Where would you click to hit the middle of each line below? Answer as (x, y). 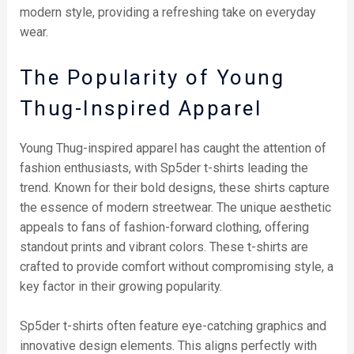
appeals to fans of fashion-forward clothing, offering (164, 227)
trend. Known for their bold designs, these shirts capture (174, 187)
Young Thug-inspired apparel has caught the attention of (173, 148)
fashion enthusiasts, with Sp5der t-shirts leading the (164, 168)
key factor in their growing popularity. (121, 286)
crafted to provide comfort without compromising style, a (176, 266)
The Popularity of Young (152, 77)
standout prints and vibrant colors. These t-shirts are (164, 247)
